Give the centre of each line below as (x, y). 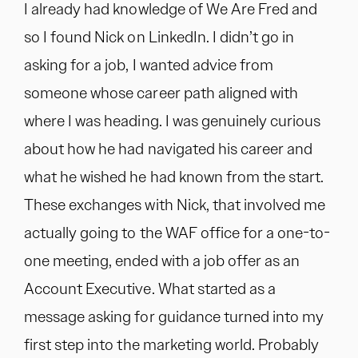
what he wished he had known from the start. (174, 177)
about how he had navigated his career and (169, 149)
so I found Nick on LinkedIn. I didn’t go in (159, 37)
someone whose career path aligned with (161, 93)
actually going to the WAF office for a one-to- (177, 233)
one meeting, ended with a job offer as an (162, 261)
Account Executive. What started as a (150, 288)
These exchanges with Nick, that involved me (175, 205)
